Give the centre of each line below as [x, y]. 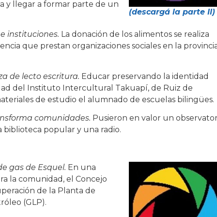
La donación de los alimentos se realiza [134, 34]
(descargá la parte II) [172, 12]
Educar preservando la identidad [144, 76]
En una [81, 168]
